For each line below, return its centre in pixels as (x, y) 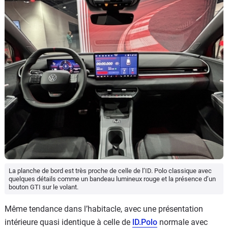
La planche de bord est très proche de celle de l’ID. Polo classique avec (110, 171)
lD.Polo (145, 222)
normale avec (182, 222)
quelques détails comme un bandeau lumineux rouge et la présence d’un (112, 179)
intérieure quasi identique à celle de (68, 222)
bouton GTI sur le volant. (44, 187)
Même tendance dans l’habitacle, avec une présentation (104, 209)
